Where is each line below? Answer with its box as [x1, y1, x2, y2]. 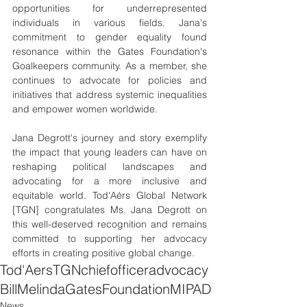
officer [110, 261, 149, 279]
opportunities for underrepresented [12, 2, 207, 15]
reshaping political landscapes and [12, 160, 207, 173]
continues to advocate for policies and [12, 74, 207, 87]
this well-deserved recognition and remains [12, 218, 207, 231]
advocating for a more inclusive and [12, 175, 207, 188]
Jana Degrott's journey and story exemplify [12, 132, 207, 145]
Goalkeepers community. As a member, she [12, 60, 207, 73]
